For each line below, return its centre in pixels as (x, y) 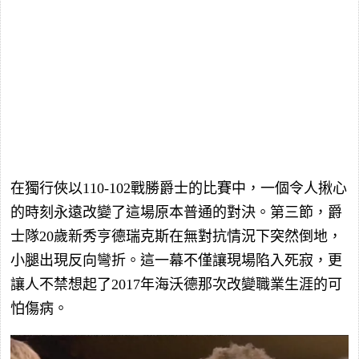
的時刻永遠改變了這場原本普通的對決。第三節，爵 (176, 213)
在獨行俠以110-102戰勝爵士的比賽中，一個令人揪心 (179, 189)
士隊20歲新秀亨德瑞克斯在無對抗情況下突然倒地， (176, 237)
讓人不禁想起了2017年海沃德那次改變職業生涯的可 (176, 285)
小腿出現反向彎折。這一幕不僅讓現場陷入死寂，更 (176, 261)
